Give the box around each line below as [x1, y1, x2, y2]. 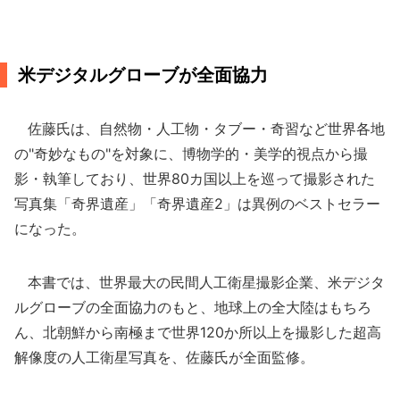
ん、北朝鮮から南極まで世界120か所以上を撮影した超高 [14, 323, 381, 341]
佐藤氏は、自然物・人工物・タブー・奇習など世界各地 [14, 120, 385, 137]
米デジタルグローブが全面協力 [18, 64, 268, 86]
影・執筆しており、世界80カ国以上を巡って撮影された [14, 170, 375, 187]
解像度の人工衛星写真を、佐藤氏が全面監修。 [14, 348, 314, 366]
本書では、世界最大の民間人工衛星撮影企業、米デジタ [14, 273, 385, 291]
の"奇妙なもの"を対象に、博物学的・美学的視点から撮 [14, 145, 368, 162]
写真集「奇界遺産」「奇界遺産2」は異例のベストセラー [14, 195, 380, 212]
